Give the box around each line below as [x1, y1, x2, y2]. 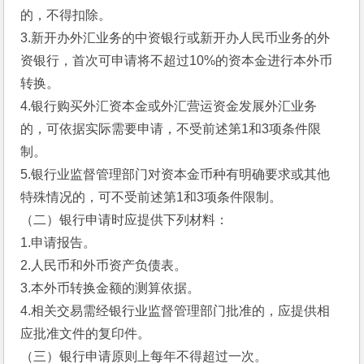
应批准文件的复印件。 [20, 327, 151, 340]
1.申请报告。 [20, 236, 97, 249]
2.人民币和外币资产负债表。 [20, 258, 188, 272]
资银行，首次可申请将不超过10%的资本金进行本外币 [20, 54, 333, 67]
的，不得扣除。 [20, 8, 112, 22]
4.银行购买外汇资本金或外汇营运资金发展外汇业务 [20, 99, 318, 113]
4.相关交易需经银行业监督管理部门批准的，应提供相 [20, 304, 331, 318]
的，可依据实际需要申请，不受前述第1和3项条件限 [20, 122, 322, 136]
